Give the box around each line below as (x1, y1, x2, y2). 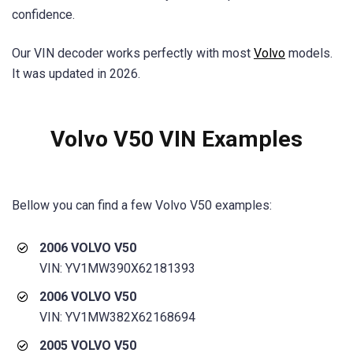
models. (285, 46, 333, 61)
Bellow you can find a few (12, 197, 155, 213)
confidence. (12, 7, 75, 23)
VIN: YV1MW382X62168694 (39, 309, 195, 325)
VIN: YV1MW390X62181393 (39, 260, 195, 276)
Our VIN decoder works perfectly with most (12, 46, 254, 61)
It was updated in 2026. (12, 66, 140, 82)
